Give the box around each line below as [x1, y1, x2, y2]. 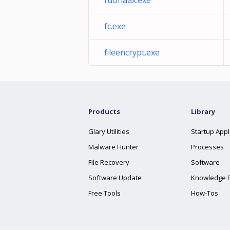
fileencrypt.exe [104, 47, 160, 58]
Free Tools [88, 188, 121, 198]
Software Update [88, 173, 142, 182]
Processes [191, 142, 224, 151]
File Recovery [88, 158, 129, 167]
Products [88, 107, 120, 116]
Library [191, 107, 215, 116]
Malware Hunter [88, 142, 139, 151]
